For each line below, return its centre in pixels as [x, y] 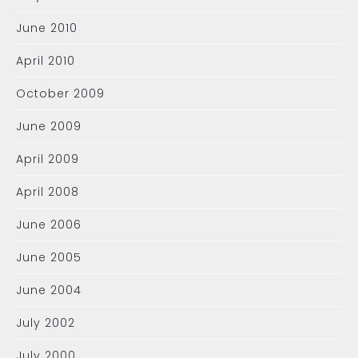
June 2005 [49, 257]
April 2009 [48, 159]
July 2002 [46, 323]
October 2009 [60, 93]
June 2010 [47, 28]
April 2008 [48, 192]
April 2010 [46, 61]
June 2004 [49, 290]
